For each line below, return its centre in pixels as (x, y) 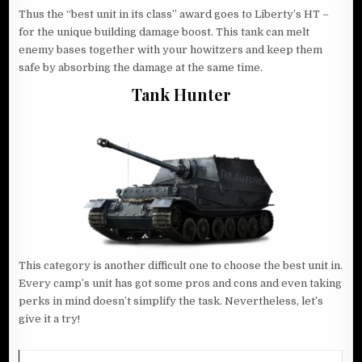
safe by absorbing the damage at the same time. (141, 68)
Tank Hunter (181, 95)
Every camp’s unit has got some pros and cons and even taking (181, 284)
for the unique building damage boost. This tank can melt (164, 32)
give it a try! (50, 319)
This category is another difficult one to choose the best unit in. (181, 266)
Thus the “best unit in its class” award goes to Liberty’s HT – (174, 15)
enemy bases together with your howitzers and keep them (171, 50)
